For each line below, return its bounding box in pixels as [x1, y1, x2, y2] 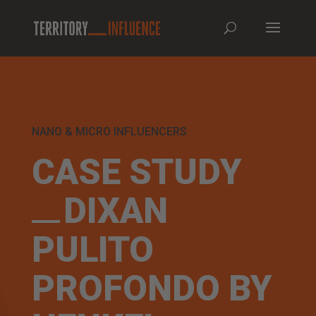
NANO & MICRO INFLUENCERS [31, 125, 187, 138]
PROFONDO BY [31, 268, 272, 309]
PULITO [31, 229, 154, 270]
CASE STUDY [31, 152, 242, 193]
